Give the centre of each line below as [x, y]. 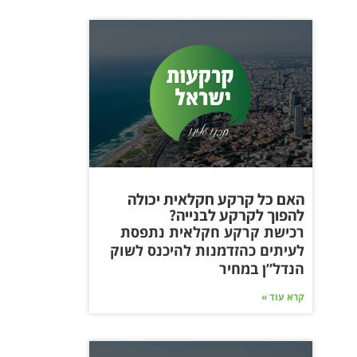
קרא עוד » [283, 296]
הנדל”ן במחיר [262, 268]
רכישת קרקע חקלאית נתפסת [212, 231]
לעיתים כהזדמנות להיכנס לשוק [207, 250]
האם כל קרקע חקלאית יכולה [216, 199]
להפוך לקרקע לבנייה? [237, 215]
